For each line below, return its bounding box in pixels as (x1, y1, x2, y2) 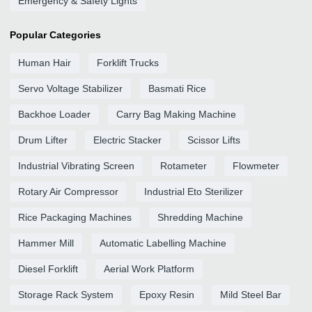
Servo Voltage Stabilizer (18, 83, 123, 94)
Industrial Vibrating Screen (18, 160, 134, 171)
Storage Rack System (18, 289, 114, 300)
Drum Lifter (18, 134, 68, 146)
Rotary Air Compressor (18, 186, 118, 197)
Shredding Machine (157, 212, 243, 223)
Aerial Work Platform (104, 263, 194, 274)
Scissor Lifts (187, 134, 240, 146)
